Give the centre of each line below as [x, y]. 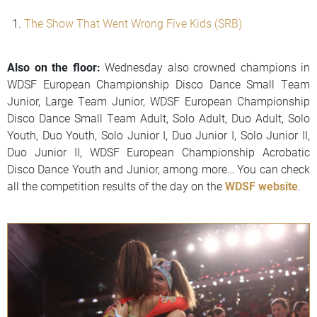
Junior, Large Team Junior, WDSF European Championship [158, 101]
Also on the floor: [54, 67]
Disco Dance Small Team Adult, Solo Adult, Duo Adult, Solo [158, 118]
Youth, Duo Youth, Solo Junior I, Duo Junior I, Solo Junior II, [158, 135]
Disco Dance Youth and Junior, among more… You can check [158, 169]
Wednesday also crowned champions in [205, 67]
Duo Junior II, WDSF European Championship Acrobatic [158, 152]
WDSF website [261, 186]
